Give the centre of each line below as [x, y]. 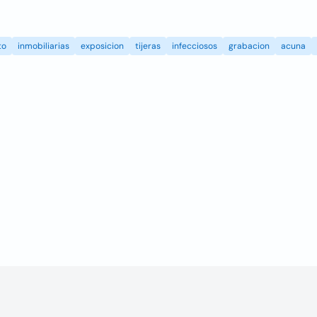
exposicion [102, 46]
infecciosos [195, 46]
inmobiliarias [44, 46]
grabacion [249, 46]
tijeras [148, 46]
